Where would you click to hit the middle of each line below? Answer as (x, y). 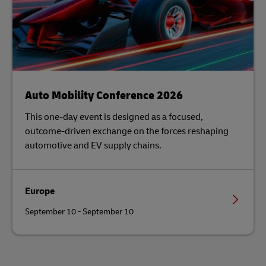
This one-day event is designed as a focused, (114, 117)
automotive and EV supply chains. (93, 145)
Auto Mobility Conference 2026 (104, 95)
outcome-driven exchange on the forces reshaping (127, 131)
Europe (40, 191)
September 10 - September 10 (79, 212)
